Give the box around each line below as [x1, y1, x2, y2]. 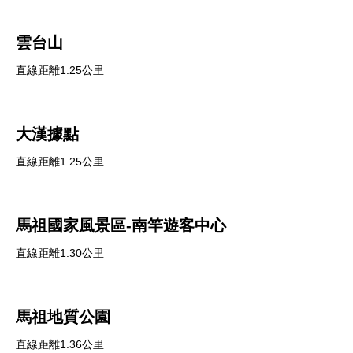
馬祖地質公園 [16, 308, 110, 325]
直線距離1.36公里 [16, 338, 104, 351]
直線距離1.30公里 [16, 247, 104, 259]
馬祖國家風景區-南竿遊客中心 [16, 217, 226, 234]
